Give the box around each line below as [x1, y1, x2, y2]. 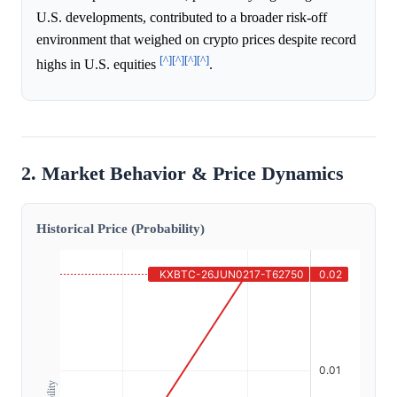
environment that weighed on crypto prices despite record [36, 31, 356, 47]
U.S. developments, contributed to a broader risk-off [36, 9, 327, 25]
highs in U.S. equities [36, 57, 160, 73]
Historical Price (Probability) [36, 221, 205, 237]
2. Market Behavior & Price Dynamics [21, 163, 344, 185]
